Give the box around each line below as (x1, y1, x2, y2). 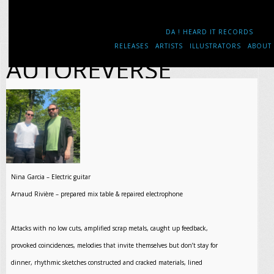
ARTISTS (155, 42, 183, 50)
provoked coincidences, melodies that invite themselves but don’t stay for (11, 241, 218, 250)
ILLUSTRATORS (190, 42, 242, 50)
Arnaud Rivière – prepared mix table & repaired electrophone (11, 190, 183, 199)
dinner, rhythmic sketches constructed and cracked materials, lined (11, 258, 203, 267)
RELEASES (114, 42, 149, 50)
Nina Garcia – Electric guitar (11, 172, 91, 182)
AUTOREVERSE (6, 52, 171, 86)
